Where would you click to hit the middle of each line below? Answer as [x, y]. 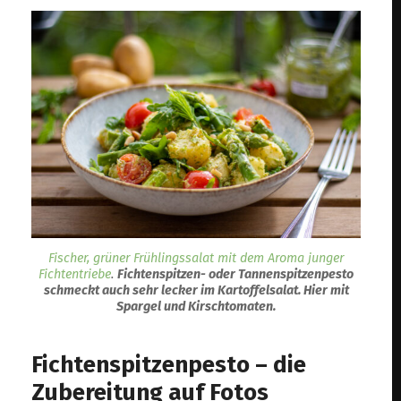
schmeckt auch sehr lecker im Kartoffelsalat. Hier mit [196, 290]
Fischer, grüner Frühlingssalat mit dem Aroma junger [196, 258]
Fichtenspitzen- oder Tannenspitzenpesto [235, 274]
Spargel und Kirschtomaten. [196, 306]
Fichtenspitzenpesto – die [169, 364]
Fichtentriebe [75, 274]
